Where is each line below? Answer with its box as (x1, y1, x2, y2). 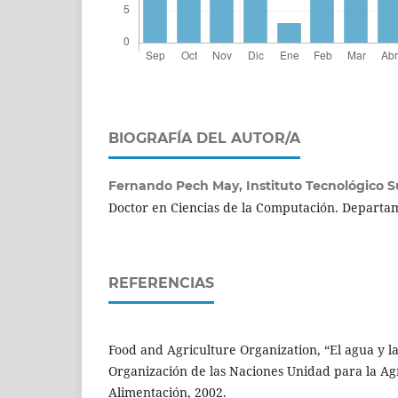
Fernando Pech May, (108, 177, 246, 194)
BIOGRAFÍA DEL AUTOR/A (108, 129, 300, 147)
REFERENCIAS (108, 274, 214, 291)
